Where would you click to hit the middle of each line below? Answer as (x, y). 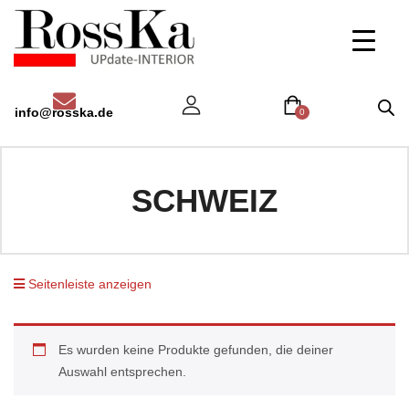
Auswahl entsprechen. (122, 372)
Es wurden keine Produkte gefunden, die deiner (196, 350)
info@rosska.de (64, 112)
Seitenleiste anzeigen (88, 284)
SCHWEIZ (204, 201)
